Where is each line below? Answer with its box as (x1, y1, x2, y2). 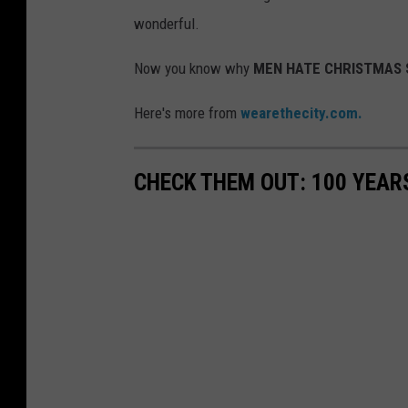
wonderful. (134, 15, 199, 34)
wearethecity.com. (240, 104, 362, 123)
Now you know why (134, 59, 250, 78)
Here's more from (134, 104, 240, 123)
